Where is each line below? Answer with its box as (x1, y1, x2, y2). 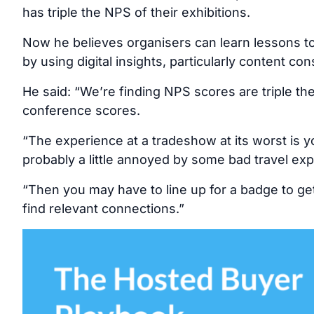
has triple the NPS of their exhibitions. (22, 4, 250, 20)
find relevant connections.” (22, 200, 184, 216)
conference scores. (22, 102, 140, 118)
